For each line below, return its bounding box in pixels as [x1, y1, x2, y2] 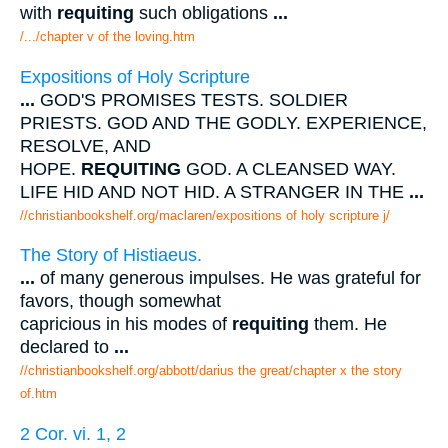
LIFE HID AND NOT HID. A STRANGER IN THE [20, 181, 409, 202]
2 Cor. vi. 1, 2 [20, 423, 126, 444]
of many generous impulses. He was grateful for [35, 268, 421, 289]
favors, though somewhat [20, 291, 221, 312]
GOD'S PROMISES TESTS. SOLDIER [35, 89, 348, 110]
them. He [309, 314, 387, 335]
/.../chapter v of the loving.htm [20, 29, 195, 45]
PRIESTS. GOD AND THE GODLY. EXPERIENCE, [20, 112, 427, 133]
